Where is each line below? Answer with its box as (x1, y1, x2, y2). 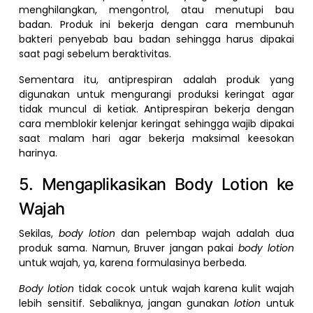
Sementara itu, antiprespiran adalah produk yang (19, 73, 294, 87)
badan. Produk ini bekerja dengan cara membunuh (19, 17, 294, 32)
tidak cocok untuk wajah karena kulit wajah (78, 282, 294, 296)
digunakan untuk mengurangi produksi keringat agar (19, 87, 294, 102)
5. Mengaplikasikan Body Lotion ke (19, 174, 294, 195)
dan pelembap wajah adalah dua (121, 226, 294, 241)
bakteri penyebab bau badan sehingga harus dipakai (19, 32, 294, 47)
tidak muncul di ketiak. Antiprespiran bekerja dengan (19, 102, 294, 117)
